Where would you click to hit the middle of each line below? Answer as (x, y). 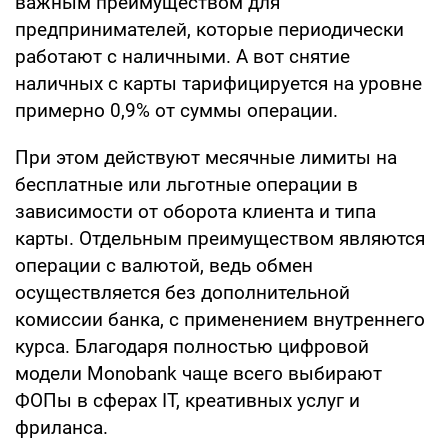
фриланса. (61, 427)
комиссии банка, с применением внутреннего (220, 319)
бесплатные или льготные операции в (186, 184)
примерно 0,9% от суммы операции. (176, 110)
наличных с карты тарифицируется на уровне (218, 83)
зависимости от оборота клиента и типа (195, 211)
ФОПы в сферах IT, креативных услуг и (187, 400)
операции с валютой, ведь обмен (164, 265)
